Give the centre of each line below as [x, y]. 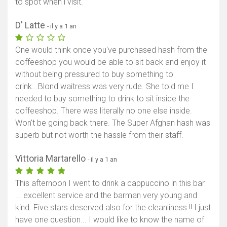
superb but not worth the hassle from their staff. [99, 135]
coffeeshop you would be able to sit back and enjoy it [110, 62]
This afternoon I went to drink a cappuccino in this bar [110, 183]
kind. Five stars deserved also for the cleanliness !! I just [113, 207]
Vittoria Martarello [51, 158]
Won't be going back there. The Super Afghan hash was [113, 123]
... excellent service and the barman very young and [106, 195]
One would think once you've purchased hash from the [111, 50]
